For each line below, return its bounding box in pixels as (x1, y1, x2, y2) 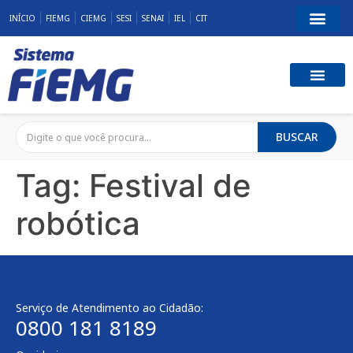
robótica (16, 204, 140, 243)
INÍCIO (9, 13, 35, 24)
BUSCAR (276, 129, 318, 145)
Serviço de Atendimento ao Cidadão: (16, 300, 203, 316)
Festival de (89, 166, 251, 206)
